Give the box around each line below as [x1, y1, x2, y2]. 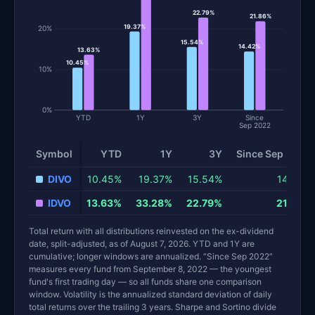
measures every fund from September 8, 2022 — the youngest [29, 263, 271, 274]
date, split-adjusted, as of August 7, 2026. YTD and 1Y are [29, 238, 255, 249]
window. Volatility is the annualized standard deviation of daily [29, 288, 272, 300]
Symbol [36, 147, 72, 160]
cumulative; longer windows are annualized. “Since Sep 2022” [29, 250, 273, 262]
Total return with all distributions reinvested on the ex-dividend [29, 225, 274, 236]
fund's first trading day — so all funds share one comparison [29, 276, 262, 287]
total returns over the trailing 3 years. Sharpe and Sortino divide [29, 301, 276, 312]
